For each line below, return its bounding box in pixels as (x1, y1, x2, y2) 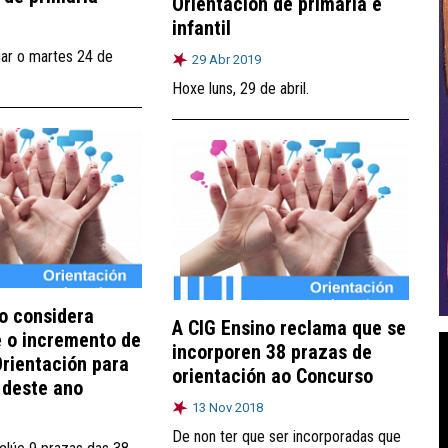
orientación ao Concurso (172, 363, 373, 388)
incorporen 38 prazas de (172, 339, 372, 364)
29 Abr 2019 (192, 51, 261, 67)
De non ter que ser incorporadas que (172, 426, 401, 446)
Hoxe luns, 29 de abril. (172, 78, 309, 98)
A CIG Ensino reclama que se (172, 315, 406, 340)
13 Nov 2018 (192, 399, 263, 415)
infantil (172, 15, 231, 40)
